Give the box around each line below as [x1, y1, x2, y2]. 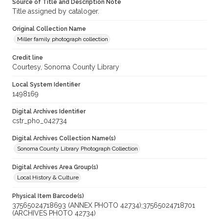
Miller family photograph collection [17, 36, 108, 43]
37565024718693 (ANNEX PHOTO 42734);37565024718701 [12, 201, 195, 210]
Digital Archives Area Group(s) [12, 164, 98, 171]
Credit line [12, 54, 43, 62]
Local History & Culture [17, 174, 79, 181]
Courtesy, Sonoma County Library [12, 63, 119, 71]
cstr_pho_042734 [12, 117, 67, 125]
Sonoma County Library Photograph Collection [17, 145, 138, 153]
